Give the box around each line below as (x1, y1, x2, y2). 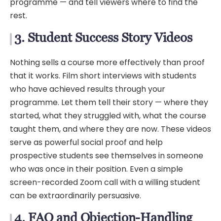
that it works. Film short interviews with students (10, 70, 196, 82)
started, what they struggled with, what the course (10, 110, 206, 122)
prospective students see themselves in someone (10, 150, 203, 162)
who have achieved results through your (10, 83, 165, 95)
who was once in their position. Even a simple (10, 163, 183, 175)
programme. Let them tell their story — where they (10, 97, 208, 109)
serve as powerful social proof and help (10, 137, 163, 148)
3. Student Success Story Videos (14, 30, 192, 45)
